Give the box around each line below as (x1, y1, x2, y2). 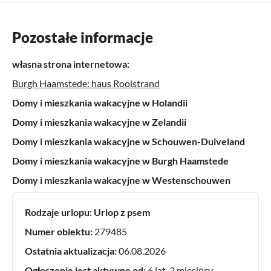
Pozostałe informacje (12, 28, 153, 46)
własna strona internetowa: (12, 57, 129, 70)
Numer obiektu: (25, 225, 93, 237)
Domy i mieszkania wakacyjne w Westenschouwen (12, 174, 230, 186)
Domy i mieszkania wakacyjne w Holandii (12, 96, 188, 108)
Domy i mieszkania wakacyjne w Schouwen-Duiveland (12, 135, 245, 147)
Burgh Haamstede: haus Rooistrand (12, 77, 160, 89)
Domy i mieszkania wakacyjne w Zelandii (12, 116, 186, 128)
